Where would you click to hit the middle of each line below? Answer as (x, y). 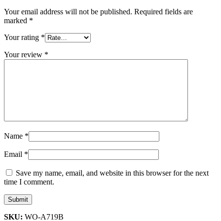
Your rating (22, 37)
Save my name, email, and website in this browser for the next (112, 173)
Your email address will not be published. (68, 11)
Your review (24, 54)
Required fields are (164, 11)
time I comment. (29, 182)
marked (17, 20)
